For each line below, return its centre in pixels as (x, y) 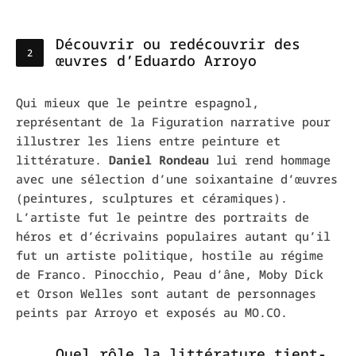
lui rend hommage (270, 160)
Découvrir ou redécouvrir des (178, 44)
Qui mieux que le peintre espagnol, (137, 103)
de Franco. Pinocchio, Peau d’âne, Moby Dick (170, 275)
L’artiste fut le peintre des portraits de (163, 217)
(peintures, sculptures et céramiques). (152, 198)
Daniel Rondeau (159, 160)
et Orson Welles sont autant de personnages (166, 294)
